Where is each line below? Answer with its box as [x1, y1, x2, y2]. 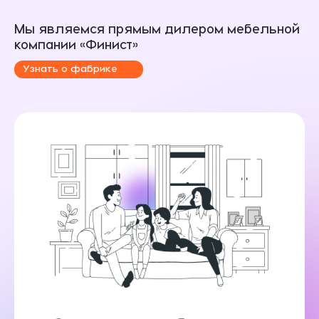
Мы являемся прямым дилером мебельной [14, 20, 300, 36]
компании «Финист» [14, 36, 138, 51]
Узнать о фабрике [23, 61, 120, 74]
